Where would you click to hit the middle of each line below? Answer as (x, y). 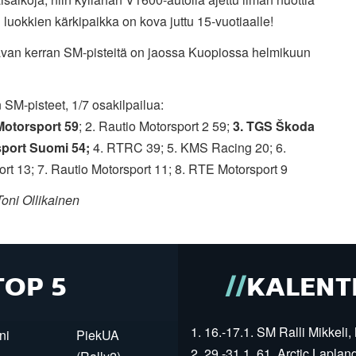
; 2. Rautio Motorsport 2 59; (155, 126)
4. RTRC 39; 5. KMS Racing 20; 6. (188, 147)
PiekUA (98, 335)
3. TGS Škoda (273, 126)
